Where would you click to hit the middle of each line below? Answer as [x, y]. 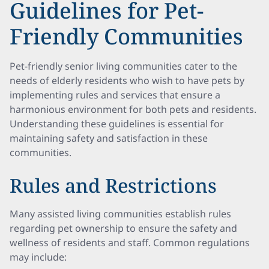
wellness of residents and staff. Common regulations [130, 243]
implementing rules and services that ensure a [115, 95]
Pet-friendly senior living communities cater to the [123, 66]
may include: [38, 257]
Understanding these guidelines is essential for [117, 124]
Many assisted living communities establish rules [120, 214]
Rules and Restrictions [113, 185]
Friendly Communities [126, 36]
